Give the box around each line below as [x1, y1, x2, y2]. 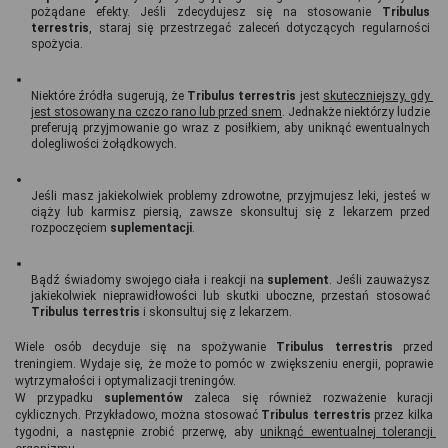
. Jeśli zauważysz [329, 272, 431, 287]
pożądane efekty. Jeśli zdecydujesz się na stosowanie [31, 4, 382, 19]
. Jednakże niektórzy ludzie [282, 104, 430, 119]
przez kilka [370, 407, 434, 422]
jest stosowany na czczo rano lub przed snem [31, 104, 282, 119]
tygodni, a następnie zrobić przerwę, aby [15, 424, 261, 439]
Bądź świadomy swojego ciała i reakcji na [31, 272, 268, 287]
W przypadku [15, 390, 105, 405]
